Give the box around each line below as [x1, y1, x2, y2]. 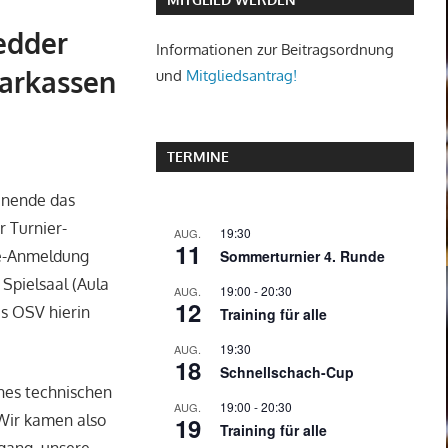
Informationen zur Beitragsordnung [155, 40, 394, 60]
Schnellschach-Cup [219, 361, 354, 382]
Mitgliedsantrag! [185, 66, 297, 86]
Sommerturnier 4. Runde [219, 245, 385, 266]
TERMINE [166, 148, 229, 166]
